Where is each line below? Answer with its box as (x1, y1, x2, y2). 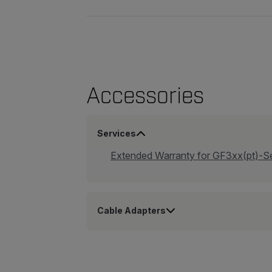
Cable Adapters (97, 205, 166, 216)
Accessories (86, 82, 204, 109)
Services (97, 128, 136, 139)
